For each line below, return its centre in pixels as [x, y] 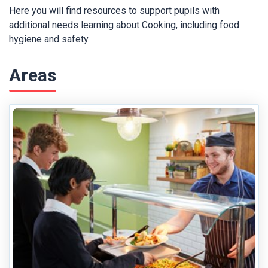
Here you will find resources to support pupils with [114, 10]
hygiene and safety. [49, 39]
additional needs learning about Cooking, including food [124, 25]
